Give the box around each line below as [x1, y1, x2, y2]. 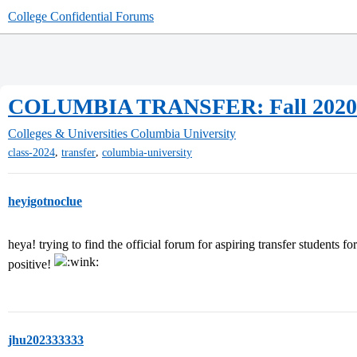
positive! [8, 257, 54, 272]
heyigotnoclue [8, 194, 82, 209]
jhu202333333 [8, 333, 84, 347]
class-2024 [8, 147, 55, 159]
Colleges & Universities [8, 127, 127, 140]
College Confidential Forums [8, 10, 154, 23]
